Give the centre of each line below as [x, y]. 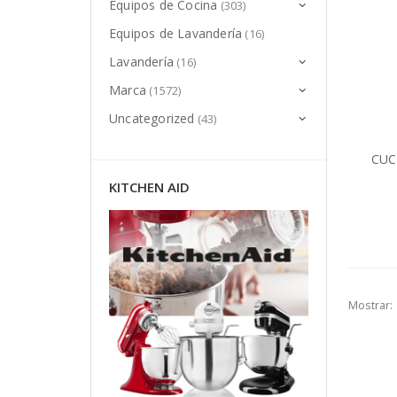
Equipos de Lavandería [176, 34]
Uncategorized [152, 119]
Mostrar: [371, 305]
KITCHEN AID [149, 187]
